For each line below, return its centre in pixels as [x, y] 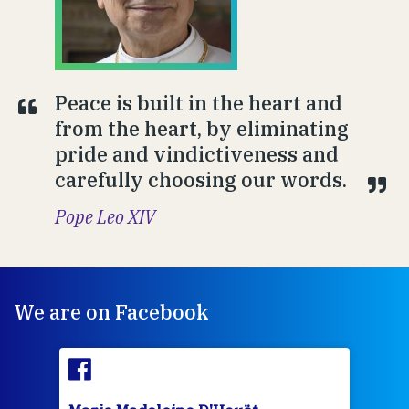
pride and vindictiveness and [197, 153]
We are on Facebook [111, 311]
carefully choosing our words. [201, 179]
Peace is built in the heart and [199, 102]
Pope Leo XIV [105, 216]
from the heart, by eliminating [202, 128]
